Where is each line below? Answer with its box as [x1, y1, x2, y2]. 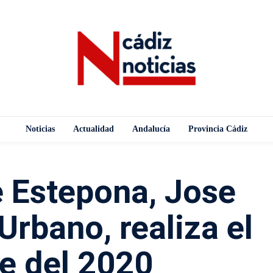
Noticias [26, 124, 55, 133]
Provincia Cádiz [188, 124, 247, 133]
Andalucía [132, 124, 170, 133]
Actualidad [73, 124, 114, 133]
